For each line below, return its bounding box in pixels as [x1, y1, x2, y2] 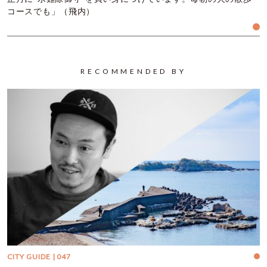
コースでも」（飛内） [7, 7, 95, 17]
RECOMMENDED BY [80, 67, 187, 76]
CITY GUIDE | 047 [7, 252, 72, 262]
